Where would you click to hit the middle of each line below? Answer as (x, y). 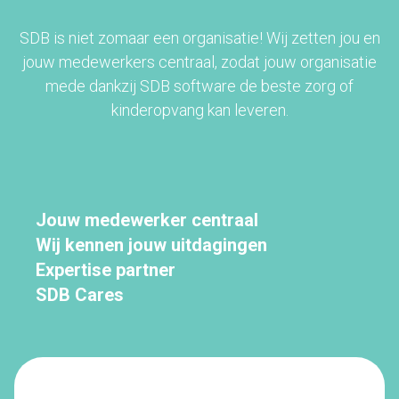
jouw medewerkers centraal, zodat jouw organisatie (199, 61)
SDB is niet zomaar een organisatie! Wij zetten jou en (199, 37)
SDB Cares (80, 294)
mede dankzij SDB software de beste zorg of (199, 85)
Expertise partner (106, 269)
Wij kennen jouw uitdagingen (151, 244)
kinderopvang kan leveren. (199, 110)
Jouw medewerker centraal (147, 220)
